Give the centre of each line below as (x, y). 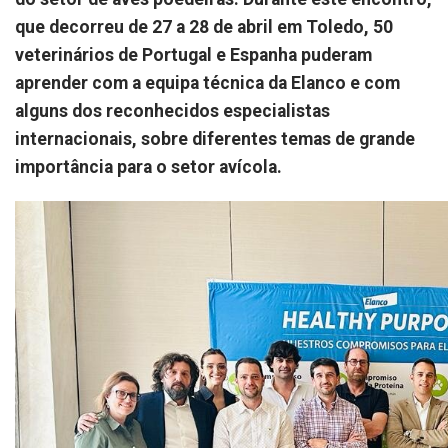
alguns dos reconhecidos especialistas (172, 111)
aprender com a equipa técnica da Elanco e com (207, 83)
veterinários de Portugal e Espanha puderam (193, 55)
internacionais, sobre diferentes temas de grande (215, 139)
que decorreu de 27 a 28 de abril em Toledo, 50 (204, 27)
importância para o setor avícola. (148, 167)
